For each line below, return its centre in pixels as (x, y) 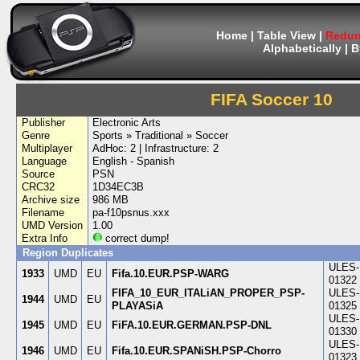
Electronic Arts (127, 123)
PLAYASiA (137, 306)
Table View (286, 35)
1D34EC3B (119, 187)
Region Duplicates (68, 253)
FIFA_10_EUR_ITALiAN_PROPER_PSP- (208, 293)
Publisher (43, 123)
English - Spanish (134, 161)
